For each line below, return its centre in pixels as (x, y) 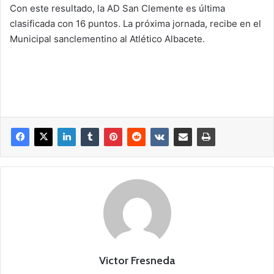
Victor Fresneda (137, 260)
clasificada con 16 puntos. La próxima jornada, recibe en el (135, 23)
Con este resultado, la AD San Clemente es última (117, 8)
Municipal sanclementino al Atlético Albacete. (107, 39)
